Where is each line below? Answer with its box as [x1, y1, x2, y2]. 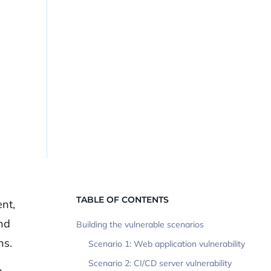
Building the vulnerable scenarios [76, 219, 204, 230]
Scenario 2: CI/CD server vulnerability [88, 258, 232, 269]
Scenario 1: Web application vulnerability [88, 238, 245, 250]
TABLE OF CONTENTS [76, 194, 169, 206]
